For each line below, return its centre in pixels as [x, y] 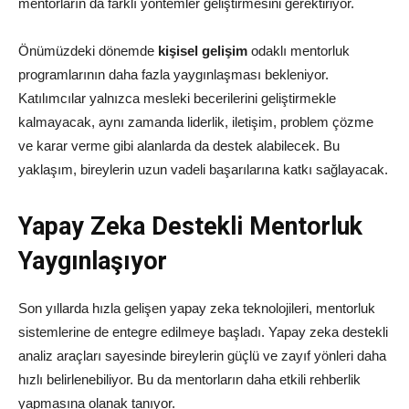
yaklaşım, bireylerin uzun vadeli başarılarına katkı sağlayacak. [203, 170]
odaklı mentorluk [299, 51]
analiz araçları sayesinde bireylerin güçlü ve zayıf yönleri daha [202, 356]
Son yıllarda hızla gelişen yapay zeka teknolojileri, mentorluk [197, 309]
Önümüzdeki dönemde [88, 51]
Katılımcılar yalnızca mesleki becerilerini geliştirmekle [177, 99]
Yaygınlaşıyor [93, 262]
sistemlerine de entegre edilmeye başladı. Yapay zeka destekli [203, 332]
